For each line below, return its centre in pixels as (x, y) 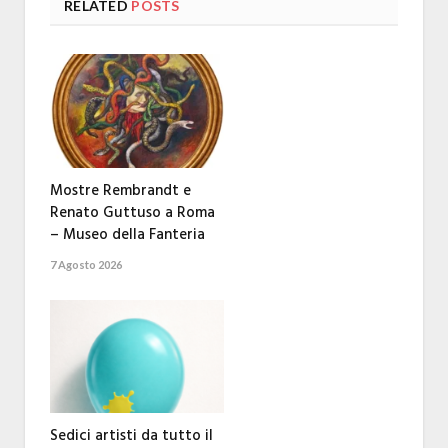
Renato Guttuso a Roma (132, 212)
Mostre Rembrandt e (120, 190)
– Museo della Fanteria (127, 234)
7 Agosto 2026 (86, 264)
